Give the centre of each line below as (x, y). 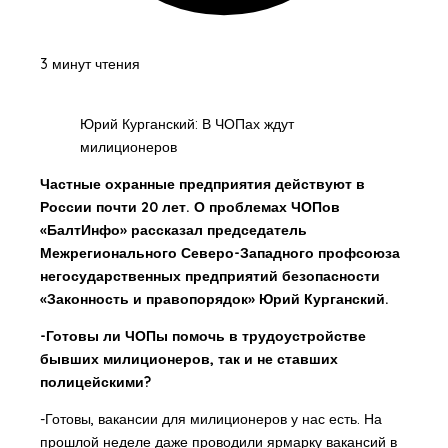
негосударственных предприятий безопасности (209, 276)
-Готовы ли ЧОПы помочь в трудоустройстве (202, 336)
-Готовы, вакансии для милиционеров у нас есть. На (210, 419)
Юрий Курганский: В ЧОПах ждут (186, 124)
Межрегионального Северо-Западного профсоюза (219, 253)
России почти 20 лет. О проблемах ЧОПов (189, 207)
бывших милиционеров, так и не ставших (188, 359)
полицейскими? (95, 382)
